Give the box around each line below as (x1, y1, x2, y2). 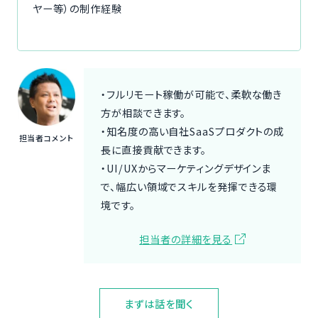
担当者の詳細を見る (139, 231, 233, 246)
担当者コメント (18, 132, 75, 143)
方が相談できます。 (101, 104, 187, 120)
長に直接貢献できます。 (101, 141, 207, 157)
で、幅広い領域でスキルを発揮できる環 (101, 178, 278, 194)
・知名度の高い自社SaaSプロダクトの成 (101, 123, 285, 138)
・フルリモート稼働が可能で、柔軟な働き (101, 86, 283, 102)
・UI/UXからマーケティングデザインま (101, 160, 272, 175)
